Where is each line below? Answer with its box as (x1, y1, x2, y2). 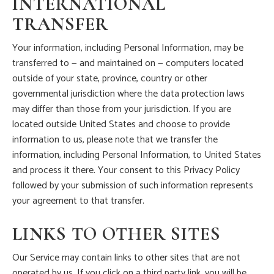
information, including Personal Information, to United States (12, 147, 261, 164)
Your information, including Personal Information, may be (12, 40, 243, 57)
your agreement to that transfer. (12, 193, 144, 210)
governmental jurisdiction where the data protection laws (12, 86, 245, 103)
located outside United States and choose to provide (12, 116, 230, 133)
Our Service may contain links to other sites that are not (12, 250, 240, 267)
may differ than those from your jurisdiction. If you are (12, 101, 231, 118)
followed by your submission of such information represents (12, 177, 253, 194)
